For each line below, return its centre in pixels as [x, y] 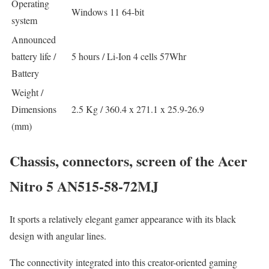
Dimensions [34, 109]
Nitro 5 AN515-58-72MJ [84, 186]
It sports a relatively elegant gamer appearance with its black [123, 219]
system [24, 20]
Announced [34, 39]
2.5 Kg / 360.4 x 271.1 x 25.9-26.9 [138, 109]
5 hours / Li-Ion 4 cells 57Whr [129, 56]
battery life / [34, 56]
